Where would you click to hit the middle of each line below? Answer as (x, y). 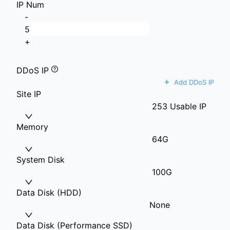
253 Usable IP (178, 106)
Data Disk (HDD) (49, 193)
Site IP (29, 94)
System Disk (41, 160)
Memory (32, 127)
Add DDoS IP (194, 82)
